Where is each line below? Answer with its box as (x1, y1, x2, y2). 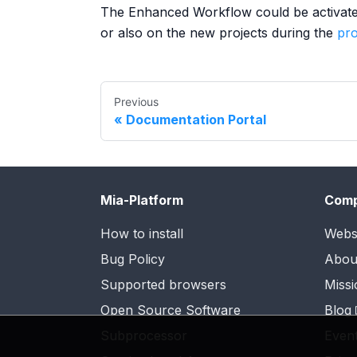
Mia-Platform (100, 192, 183, 208)
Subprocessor (100, 328, 187, 343)
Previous (114, 94, 159, 108)
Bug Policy (100, 251, 165, 267)
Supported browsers (100, 277, 226, 292)
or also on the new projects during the (100, 24, 337, 41)
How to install (100, 226, 183, 241)
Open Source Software (100, 302, 241, 318)
